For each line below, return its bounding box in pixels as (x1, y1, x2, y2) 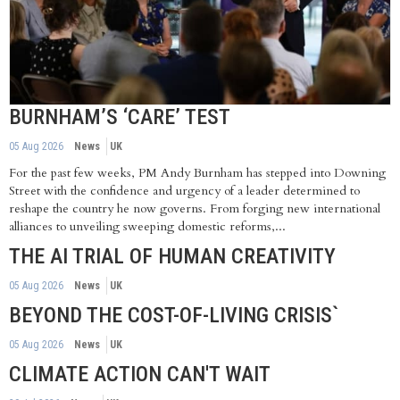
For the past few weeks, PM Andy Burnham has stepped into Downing (9, 163, 386, 181)
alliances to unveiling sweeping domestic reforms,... (9, 217, 286, 235)
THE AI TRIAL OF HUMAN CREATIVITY (9, 243, 336, 269)
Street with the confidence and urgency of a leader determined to (9, 181, 360, 199)
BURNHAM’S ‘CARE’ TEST (9, 104, 230, 129)
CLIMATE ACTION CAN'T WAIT (9, 361, 271, 387)
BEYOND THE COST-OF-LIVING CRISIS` (9, 302, 339, 328)
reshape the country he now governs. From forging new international (9, 199, 380, 217)
